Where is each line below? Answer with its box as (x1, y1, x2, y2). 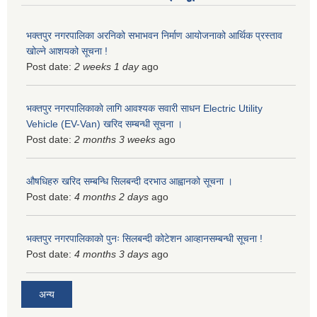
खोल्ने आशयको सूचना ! (26, 45, 108, 57)
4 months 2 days (74, 191, 149, 203)
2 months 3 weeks (74, 134, 156, 146)
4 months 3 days (74, 248, 149, 260)
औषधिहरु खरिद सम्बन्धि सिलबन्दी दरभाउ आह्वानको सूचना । (26, 175, 233, 188)
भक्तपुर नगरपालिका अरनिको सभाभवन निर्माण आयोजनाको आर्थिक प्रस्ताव (26, 30, 282, 42)
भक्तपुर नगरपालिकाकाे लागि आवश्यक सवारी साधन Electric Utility (26, 103, 263, 115)
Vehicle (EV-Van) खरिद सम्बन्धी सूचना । (26, 118, 183, 130)
